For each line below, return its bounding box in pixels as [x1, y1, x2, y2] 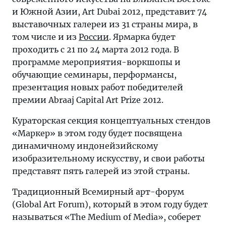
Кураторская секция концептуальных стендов [12, 116, 210, 126]
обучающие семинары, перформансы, [12, 70, 177, 80]
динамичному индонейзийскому [12, 141, 158, 151]
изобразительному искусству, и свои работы [12, 153, 205, 163]
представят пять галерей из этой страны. [12, 166, 190, 176]
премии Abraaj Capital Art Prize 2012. [12, 95, 163, 105]
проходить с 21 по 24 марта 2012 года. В [12, 44, 179, 54]
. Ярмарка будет [109, 32, 176, 42]
